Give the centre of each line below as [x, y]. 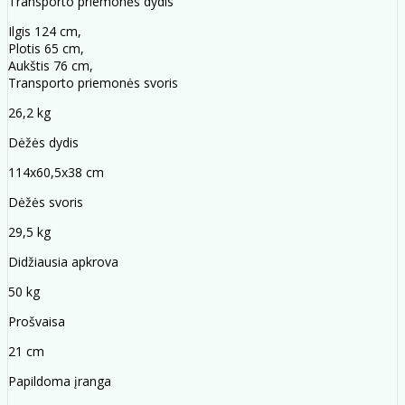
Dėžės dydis [43, 143]
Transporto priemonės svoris [93, 83]
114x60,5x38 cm [56, 173]
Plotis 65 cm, [46, 49]
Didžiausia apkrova [63, 262]
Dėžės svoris [46, 202]
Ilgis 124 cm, [45, 32]
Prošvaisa [37, 322]
